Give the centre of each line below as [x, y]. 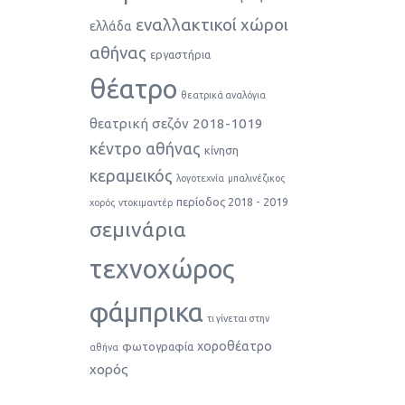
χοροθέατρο [234, 346]
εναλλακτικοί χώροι [212, 25]
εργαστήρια [180, 54]
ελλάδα [110, 26]
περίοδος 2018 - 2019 [232, 202]
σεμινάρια [137, 229]
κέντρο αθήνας [145, 148]
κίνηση [221, 150]
